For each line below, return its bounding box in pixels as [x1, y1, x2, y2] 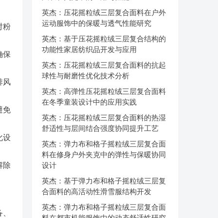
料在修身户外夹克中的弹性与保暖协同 [42, 150, 166, 159]
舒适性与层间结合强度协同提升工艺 [42, 124, 159, 132]
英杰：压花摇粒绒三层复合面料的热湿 [42, 113, 166, 122]
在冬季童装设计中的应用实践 [42, 98, 137, 106]
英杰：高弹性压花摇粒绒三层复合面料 [42, 87, 166, 95]
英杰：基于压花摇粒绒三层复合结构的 [42, 35, 166, 43]
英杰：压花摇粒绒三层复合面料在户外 [42, 8, 166, 17]
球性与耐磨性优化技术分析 [42, 72, 129, 80]
